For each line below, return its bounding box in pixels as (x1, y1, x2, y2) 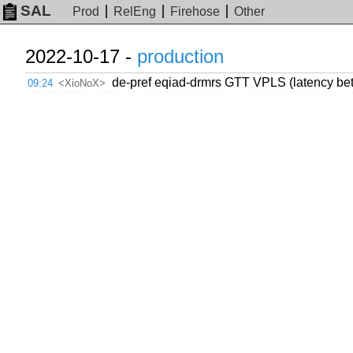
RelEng (113, 5, 157, 19)
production (137, 46, 224, 67)
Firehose (170, 5, 221, 19)
